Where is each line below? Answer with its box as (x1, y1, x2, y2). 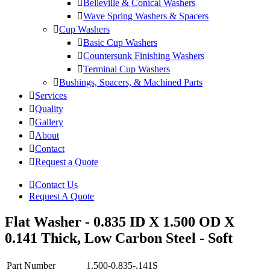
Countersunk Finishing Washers (83, 51, 204, 61)
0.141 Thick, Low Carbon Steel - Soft (5, 230, 233, 246)
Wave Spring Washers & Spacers (83, 11, 209, 22)
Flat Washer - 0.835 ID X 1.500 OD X (5, 214, 234, 230)
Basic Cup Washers (83, 37, 157, 48)
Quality (35, 104, 63, 115)
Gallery (35, 117, 63, 128)
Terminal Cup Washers (83, 64, 170, 75)
